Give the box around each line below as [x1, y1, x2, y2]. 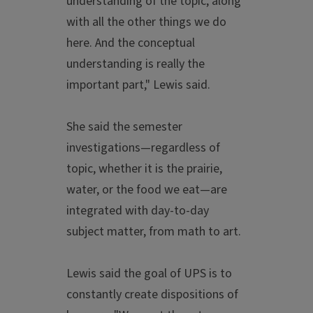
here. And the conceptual [66, 34, 195, 52]
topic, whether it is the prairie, [66, 160, 222, 178]
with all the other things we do [66, 13, 226, 31]
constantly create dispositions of [66, 286, 238, 304]
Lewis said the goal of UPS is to [66, 265, 232, 283]
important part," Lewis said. [66, 76, 210, 94]
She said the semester [66, 118, 182, 136]
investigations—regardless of [66, 139, 220, 157]
